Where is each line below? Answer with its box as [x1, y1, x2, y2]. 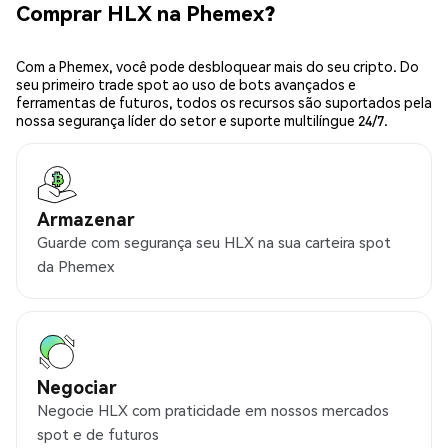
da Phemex [37, 256, 114, 276]
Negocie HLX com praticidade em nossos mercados [37, 400, 389, 420]
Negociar [37, 375, 117, 398]
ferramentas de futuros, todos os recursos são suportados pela [16, 93, 432, 111]
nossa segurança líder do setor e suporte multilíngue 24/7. [16, 111, 388, 129]
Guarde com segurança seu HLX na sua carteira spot [37, 232, 391, 252]
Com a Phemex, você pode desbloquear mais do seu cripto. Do [16, 57, 419, 75]
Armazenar [37, 207, 135, 230]
